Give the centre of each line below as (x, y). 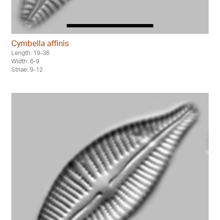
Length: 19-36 (30, 53)
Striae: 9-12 (27, 69)
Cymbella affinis (40, 43)
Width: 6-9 (25, 61)
